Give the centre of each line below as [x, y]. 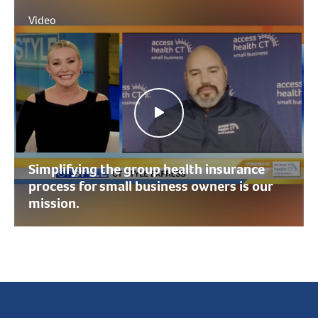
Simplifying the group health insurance [147, 169]
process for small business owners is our [150, 186]
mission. [54, 203]
